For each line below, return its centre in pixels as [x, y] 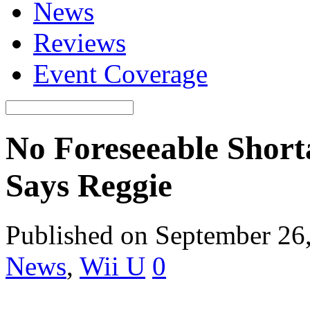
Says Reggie [89, 186]
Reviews [80, 43]
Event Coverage [120, 74]
